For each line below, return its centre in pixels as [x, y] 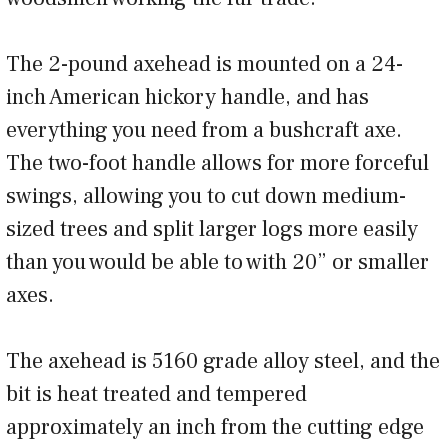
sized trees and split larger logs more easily [212, 229]
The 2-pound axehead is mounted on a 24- [204, 64]
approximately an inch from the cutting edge [215, 427]
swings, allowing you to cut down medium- [206, 196]
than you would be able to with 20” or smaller [217, 262]
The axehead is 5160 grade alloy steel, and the [223, 361]
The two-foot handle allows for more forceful [217, 163]
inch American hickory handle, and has [187, 97]
